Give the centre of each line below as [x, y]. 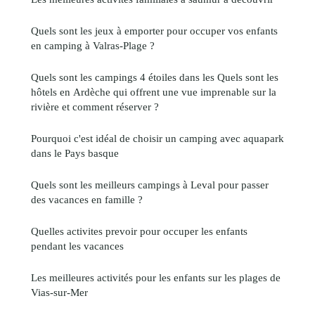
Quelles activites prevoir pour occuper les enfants [139, 231]
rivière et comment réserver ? [95, 106]
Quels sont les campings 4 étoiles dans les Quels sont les [155, 77]
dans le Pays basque [75, 153]
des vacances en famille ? [87, 199]
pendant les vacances [77, 245]
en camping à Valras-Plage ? [93, 45]
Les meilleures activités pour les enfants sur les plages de [156, 277]
